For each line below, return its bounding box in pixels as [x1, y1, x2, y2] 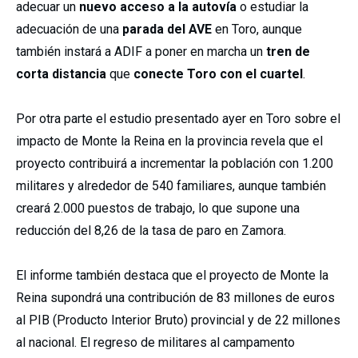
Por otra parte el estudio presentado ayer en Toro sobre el [16, 111, 340, 126]
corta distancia [16, 66, 106, 82]
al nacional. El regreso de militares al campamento [16, 335, 295, 350]
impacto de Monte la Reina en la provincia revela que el [16, 133, 323, 149]
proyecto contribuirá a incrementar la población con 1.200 [16, 156, 333, 171]
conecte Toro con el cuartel [133, 66, 303, 82]
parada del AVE [122, 22, 215, 37]
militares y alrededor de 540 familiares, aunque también [16, 178, 326, 193]
